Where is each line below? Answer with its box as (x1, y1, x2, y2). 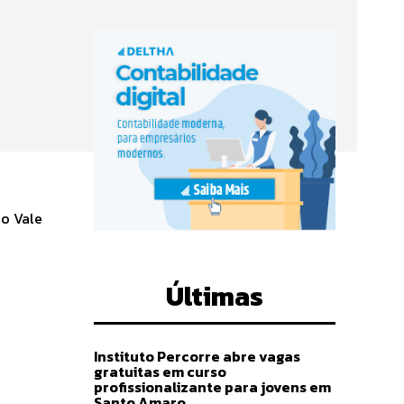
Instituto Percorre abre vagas (94, 344, 300, 367)
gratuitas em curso (94, 360, 226, 382)
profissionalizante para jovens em (94, 375, 331, 398)
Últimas (166, 275, 263, 317)
